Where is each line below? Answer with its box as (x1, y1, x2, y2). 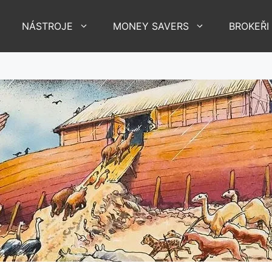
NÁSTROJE (22, 19, 73, 32)
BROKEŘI (229, 19, 269, 32)
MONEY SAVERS (113, 19, 189, 32)
